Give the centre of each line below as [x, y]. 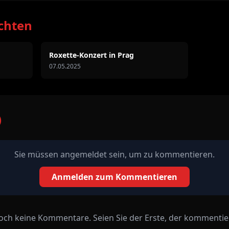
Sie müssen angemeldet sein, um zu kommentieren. [114, 154]
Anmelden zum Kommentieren [114, 177]
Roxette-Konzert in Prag [91, 55]
